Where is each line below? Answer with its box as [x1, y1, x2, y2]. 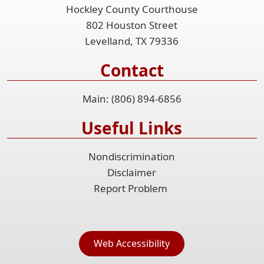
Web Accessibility [94, 236, 170, 250]
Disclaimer [107, 165, 157, 179]
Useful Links [81, 116, 183, 139]
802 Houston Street [86, 18, 178, 32]
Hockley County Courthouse [65, 2, 198, 16]
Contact [100, 58, 164, 81]
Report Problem [94, 181, 168, 195]
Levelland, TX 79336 [85, 34, 179, 48]
